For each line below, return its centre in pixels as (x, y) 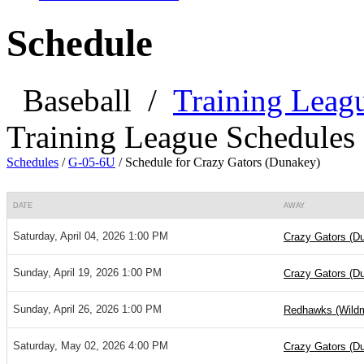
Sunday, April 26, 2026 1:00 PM (87, 310)
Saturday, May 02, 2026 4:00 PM (91, 346)
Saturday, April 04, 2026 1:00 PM (91, 236)
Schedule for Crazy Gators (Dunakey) (223, 162)
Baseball (77, 101)
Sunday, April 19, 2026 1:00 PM (87, 273)
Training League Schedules (181, 137)
